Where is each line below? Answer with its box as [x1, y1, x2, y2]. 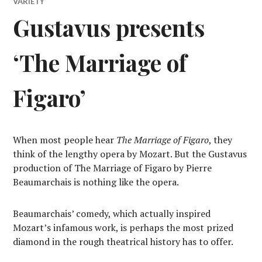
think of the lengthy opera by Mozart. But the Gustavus [13, 147, 247, 160]
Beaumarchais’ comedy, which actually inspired [13, 206, 211, 220]
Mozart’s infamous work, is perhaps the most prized [13, 220, 234, 234]
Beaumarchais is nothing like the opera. [13, 175, 179, 188]
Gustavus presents [13, 12, 205, 43]
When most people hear [13, 133, 117, 146]
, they [209, 133, 233, 146]
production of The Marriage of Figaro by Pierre [13, 161, 212, 174]
